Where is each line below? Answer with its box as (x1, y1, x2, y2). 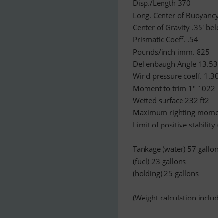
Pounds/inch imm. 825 (133, 47, 210, 56)
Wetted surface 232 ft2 (133, 95, 209, 105)
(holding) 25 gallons (133, 168, 199, 178)
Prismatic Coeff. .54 (133, 35, 198, 44)
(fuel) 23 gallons (133, 156, 186, 166)
